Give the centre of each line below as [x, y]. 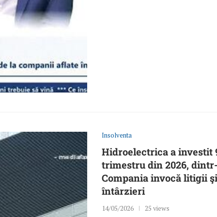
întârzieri [124, 191]
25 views [157, 208]
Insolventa [117, 135]
